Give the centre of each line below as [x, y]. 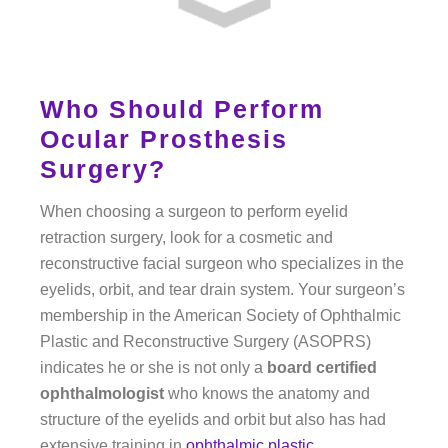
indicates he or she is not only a [153, 368]
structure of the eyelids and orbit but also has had [213, 420]
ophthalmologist [102, 394]
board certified [322, 368]
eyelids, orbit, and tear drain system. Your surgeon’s [222, 290]
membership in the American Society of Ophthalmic [220, 316]
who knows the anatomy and [267, 394]
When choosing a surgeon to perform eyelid [194, 212]
